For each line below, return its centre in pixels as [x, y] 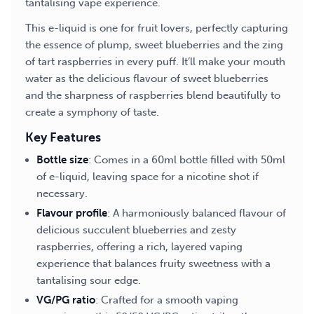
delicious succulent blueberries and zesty [136, 230]
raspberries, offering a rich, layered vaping [139, 247]
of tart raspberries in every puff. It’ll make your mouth [155, 62]
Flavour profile [72, 213]
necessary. [62, 193]
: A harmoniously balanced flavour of [197, 213]
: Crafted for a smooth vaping [167, 300]
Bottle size [62, 160]
